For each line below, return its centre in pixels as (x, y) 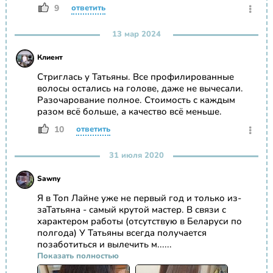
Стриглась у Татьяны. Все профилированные (135, 77)
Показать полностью (78, 256)
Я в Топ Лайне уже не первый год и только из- (139, 198)
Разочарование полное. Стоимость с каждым (136, 100)
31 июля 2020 (136, 156)
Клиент (50, 58)
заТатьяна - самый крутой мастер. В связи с (131, 210)
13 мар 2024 (136, 34)
